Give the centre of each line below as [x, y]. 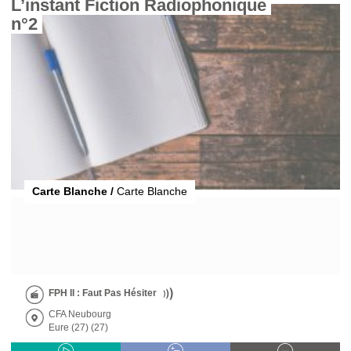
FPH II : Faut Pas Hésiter [103, 293]
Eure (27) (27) [78, 327]
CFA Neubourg [80, 314]
